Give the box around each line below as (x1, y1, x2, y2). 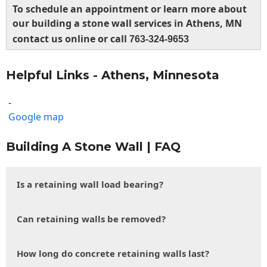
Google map (8, 110, 64, 124)
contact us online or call (13, 32, 129, 46)
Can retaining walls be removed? (17, 213, 166, 225)
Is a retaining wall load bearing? (17, 178, 163, 191)
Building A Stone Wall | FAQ (6, 139, 181, 154)
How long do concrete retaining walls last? (17, 247, 209, 260)
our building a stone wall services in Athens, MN (13, 17, 242, 30)
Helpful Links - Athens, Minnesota (6, 68, 219, 83)
